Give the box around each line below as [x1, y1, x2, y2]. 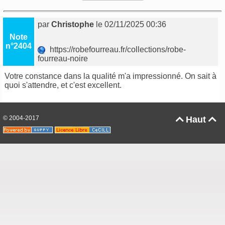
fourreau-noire [38, 54, 90, 63]
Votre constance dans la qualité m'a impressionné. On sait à [5, 72, 217, 81]
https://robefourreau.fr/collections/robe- [46, 45, 186, 54]
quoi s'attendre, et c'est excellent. [5, 81, 122, 90]
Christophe [51, 20, 94, 29]
